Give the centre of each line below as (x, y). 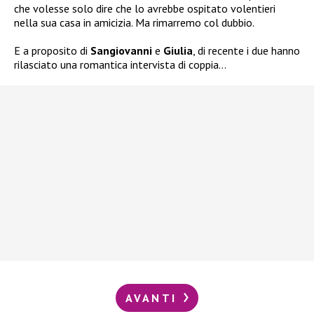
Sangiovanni (121, 51)
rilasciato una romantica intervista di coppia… (120, 65)
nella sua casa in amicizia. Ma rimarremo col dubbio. (134, 23)
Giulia (178, 51)
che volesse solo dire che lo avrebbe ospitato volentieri (145, 9)
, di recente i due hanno (246, 51)
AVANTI (153, 298)
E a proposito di (52, 51)
